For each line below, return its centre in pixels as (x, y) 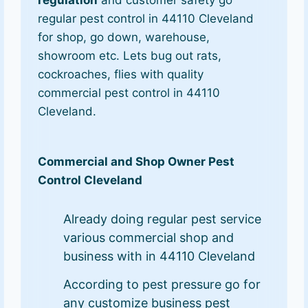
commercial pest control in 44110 (129, 93)
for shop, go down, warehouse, (124, 37)
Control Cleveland (90, 180)
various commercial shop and (149, 237)
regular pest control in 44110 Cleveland (146, 19)
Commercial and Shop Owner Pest (136, 162)
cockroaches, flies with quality (121, 75)
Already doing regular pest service (163, 219)
